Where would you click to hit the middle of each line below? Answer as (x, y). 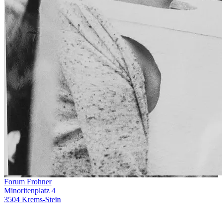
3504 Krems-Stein (32, 199)
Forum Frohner (28, 181)
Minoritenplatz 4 (30, 190)
